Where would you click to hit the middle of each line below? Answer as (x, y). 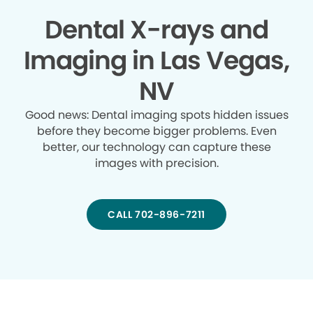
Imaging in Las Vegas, (156, 61)
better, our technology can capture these (156, 147)
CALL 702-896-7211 (156, 215)
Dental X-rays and (156, 30)
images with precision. (156, 163)
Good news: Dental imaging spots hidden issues (156, 115)
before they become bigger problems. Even (156, 131)
